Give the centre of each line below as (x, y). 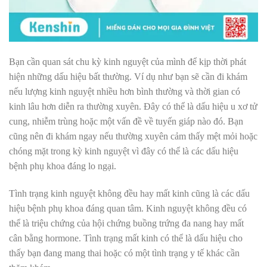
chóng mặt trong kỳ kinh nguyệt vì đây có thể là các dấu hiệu (124, 151)
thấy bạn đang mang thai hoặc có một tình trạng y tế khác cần (124, 253)
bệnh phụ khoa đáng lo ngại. (64, 166)
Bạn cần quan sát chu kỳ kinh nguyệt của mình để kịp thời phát (128, 61)
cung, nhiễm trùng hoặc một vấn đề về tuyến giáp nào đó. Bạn (126, 121)
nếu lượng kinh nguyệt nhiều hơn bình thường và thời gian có (125, 91)
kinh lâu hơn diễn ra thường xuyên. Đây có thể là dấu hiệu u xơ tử (133, 106)
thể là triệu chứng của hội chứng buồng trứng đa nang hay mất (126, 223)
